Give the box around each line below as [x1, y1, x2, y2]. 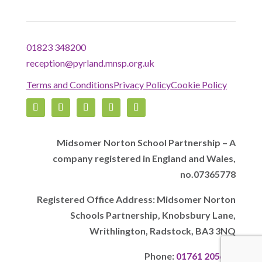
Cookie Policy [170, 79, 227, 91]
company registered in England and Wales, [53, 153, 236, 164]
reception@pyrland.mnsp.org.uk [26, 57, 154, 69]
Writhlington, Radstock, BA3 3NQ [89, 225, 236, 237]
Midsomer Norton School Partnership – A [57, 137, 236, 149]
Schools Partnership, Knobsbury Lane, [70, 209, 236, 221]
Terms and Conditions [26, 79, 113, 91]
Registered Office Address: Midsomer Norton [37, 194, 236, 205]
